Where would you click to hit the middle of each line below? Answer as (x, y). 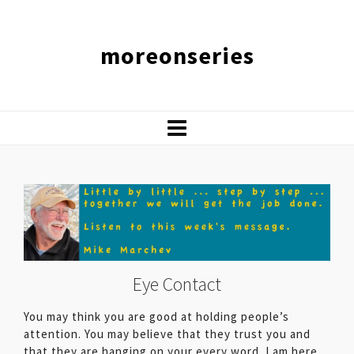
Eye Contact (177, 284)
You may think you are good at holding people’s (156, 316)
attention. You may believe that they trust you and (167, 333)
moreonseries (177, 55)
